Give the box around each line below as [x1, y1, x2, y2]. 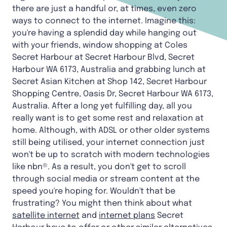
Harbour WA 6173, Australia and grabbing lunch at [12, 65, 206, 74]
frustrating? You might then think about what [12, 199, 192, 208]
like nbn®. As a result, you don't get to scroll [12, 162, 186, 171]
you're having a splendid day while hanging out [12, 28, 197, 37]
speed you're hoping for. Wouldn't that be [12, 186, 175, 196]
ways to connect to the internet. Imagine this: [12, 16, 196, 25]
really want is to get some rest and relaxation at [12, 113, 204, 123]
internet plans [99, 211, 155, 220]
